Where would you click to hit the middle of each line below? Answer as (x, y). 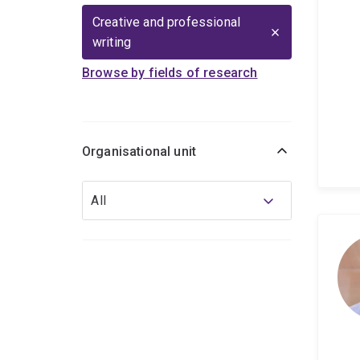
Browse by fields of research (170, 73)
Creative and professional (167, 22)
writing (112, 43)
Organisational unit (139, 152)
